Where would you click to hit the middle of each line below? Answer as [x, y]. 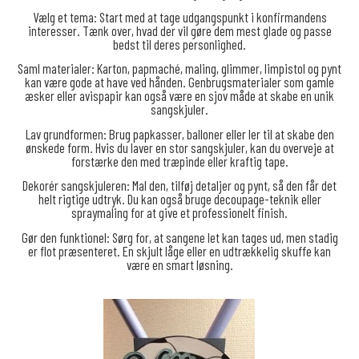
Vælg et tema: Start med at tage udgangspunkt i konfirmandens [179, 16]
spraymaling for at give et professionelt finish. [179, 213]
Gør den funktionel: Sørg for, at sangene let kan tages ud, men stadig [179, 238]
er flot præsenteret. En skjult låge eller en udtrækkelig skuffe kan [179, 251]
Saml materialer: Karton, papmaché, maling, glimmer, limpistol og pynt [179, 69]
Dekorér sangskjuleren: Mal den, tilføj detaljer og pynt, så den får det [179, 186]
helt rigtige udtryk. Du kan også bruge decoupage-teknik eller [179, 199]
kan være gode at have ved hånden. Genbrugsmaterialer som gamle [179, 82]
